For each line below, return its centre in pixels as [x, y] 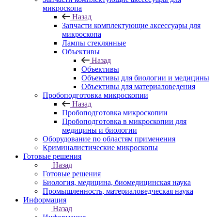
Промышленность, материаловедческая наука [118, 191]
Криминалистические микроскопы [100, 147]
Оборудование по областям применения [109, 139]
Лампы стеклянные [94, 43]
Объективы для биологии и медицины [145, 78]
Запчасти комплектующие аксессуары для [131, 25]
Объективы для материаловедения [138, 86]
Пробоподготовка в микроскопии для [124, 121]
